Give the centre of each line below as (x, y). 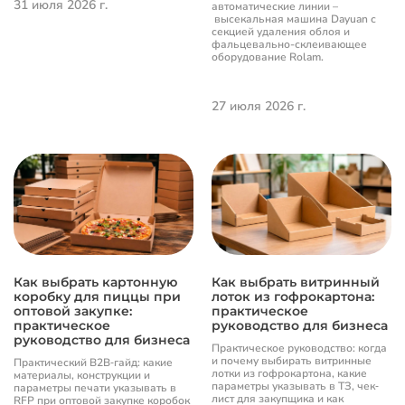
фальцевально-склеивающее (289, 44)
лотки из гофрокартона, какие (289, 373)
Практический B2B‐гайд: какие (93, 362)
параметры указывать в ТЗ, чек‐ (295, 386)
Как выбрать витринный (296, 282)
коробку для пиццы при (97, 296)
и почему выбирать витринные (292, 360)
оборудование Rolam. (268, 57)
